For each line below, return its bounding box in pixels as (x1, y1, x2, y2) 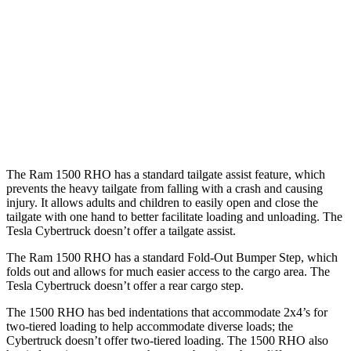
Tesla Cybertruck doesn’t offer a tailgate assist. (6, 224, 236, 237)
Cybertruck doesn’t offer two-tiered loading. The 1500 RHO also (6, 334, 328, 347)
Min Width (89, 81, 136, 93)
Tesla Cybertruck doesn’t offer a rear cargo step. (6, 279, 244, 292)
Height (98, 118, 127, 129)
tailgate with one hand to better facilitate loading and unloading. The (6, 210, 342, 223)
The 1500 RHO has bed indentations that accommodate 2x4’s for (6, 306, 327, 319)
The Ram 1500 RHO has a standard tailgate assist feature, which (6, 168, 325, 181)
